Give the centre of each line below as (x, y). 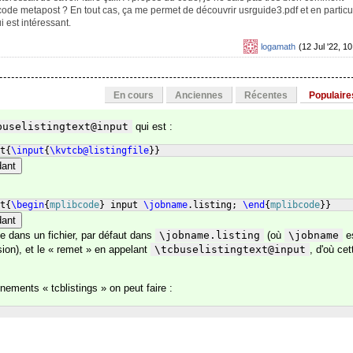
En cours (134, 95)
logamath (278, 46)
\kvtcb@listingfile (99, 150)
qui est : (152, 126)
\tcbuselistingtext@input (230, 249)
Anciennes (199, 95)
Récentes (266, 95)
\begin (28, 205)
